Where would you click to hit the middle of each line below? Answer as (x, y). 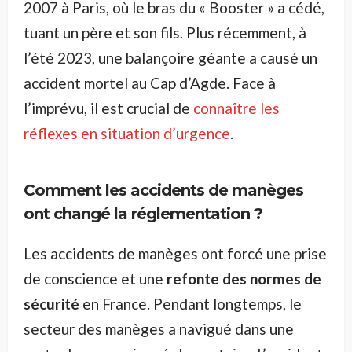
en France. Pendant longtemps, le (191, 303)
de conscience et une (95, 278)
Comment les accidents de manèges (163, 190)
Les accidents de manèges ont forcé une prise (175, 253)
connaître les (236, 108)
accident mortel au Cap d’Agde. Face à (150, 82)
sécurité (51, 303)
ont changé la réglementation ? (143, 213)
